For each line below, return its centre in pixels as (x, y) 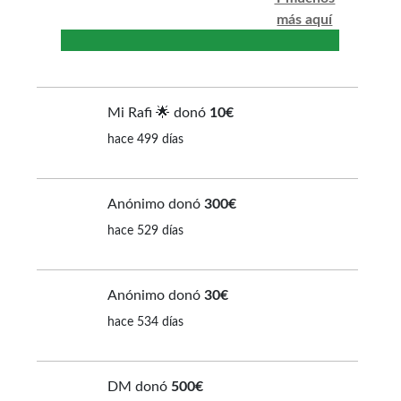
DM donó (139, 387)
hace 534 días (145, 323)
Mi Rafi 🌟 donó (158, 113)
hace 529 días (145, 231)
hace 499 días (145, 140)
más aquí (305, 19)
